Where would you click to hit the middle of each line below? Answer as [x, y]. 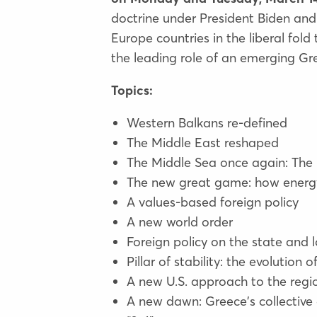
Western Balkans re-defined [207, 122]
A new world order [180, 221]
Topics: [132, 90]
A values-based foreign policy [213, 202]
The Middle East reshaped [203, 142]
